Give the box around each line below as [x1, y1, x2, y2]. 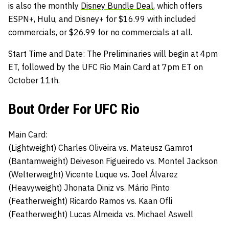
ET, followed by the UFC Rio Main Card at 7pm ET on [8, 61, 203, 72]
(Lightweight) [8, 142, 56, 153]
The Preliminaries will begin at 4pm [87, 48, 218, 59]
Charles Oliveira [58, 142, 117, 153]
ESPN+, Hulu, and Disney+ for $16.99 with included [8, 13, 196, 24]
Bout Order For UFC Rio [8, 100, 140, 118]
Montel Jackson [158, 155, 218, 166]
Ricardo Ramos [70, 195, 125, 206]
